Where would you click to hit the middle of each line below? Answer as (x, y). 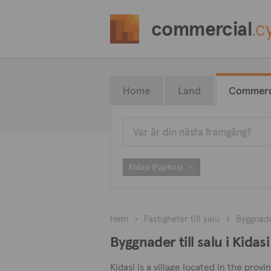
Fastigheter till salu (182, 219)
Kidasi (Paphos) (155, 167)
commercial (201, 29)
